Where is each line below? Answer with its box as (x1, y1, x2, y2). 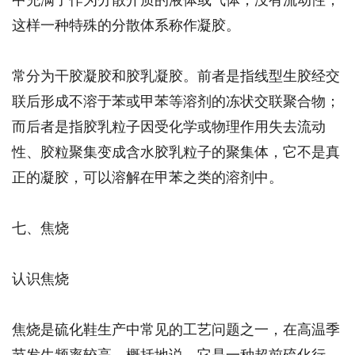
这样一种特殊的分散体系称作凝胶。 (12, 13, 240, 34)
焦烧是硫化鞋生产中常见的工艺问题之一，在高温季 (12, 318, 340, 338)
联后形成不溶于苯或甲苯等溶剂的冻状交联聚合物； (12, 90, 340, 110)
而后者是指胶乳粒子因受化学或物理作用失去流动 (12, 115, 326, 136)
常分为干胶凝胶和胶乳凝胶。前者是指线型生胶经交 (12, 64, 340, 85)
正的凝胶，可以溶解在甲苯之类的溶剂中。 (12, 166, 283, 186)
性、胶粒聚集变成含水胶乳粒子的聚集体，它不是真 (12, 140, 340, 161)
